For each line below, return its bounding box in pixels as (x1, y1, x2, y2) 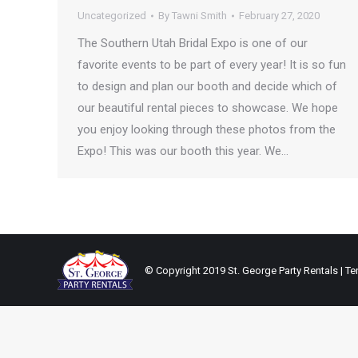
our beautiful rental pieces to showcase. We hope (78, 101, 338, 115)
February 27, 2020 (239, 10, 320, 22)
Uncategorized (78, 10, 146, 22)
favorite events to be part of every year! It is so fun (78, 58, 346, 72)
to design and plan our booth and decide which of (78, 79, 337, 93)
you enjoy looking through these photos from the (78, 122, 336, 137)
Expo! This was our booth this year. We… (78, 144, 288, 158)
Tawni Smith (172, 10, 227, 22)
